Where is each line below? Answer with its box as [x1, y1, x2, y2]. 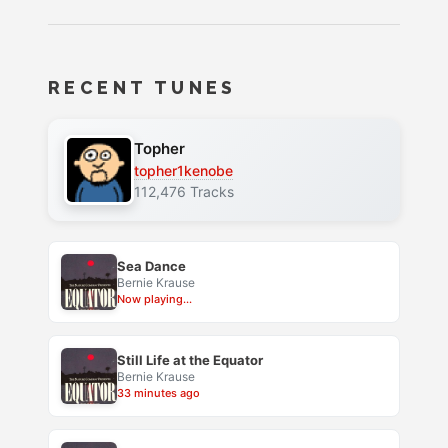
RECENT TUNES [48, 76, 237, 98]
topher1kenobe [134, 162, 233, 180]
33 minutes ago [117, 386, 200, 401]
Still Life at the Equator [117, 352, 263, 369]
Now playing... [117, 292, 192, 307]
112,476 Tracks [134, 183, 234, 201]
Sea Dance [117, 258, 186, 275]
